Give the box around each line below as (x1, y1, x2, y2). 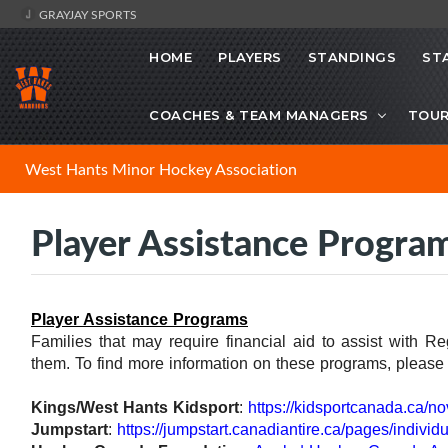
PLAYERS (218, 49, 282, 66)
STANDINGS (307, 49, 396, 66)
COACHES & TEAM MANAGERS (149, 107, 369, 124)
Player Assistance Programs (31, 311, 248, 329)
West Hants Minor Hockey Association (25, 158, 297, 181)
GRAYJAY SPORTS (36, 6, 137, 22)
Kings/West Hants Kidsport (31, 399, 239, 417)
